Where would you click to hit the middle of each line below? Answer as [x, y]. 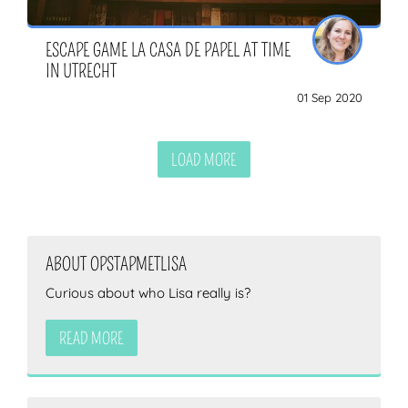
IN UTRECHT [81, 71]
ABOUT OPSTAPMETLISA [116, 264]
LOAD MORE [204, 160]
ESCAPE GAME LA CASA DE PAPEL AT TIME [168, 50]
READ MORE [92, 338]
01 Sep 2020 [330, 97]
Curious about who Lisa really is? [148, 292]
